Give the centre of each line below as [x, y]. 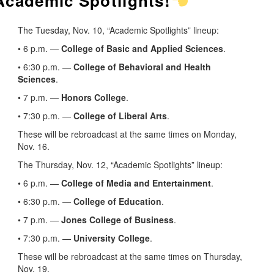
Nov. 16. [34, 146]
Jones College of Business [117, 220]
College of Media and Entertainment [136, 183]
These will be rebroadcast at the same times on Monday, [127, 134]
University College [112, 238]
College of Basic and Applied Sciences [142, 49]
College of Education [117, 202]
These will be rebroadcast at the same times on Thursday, [130, 257]
